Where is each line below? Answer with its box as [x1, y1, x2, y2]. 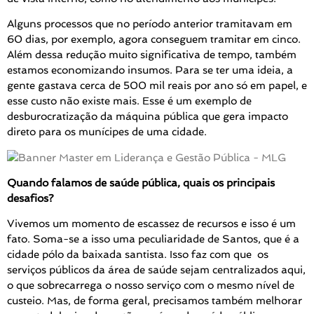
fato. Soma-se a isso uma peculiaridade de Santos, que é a [7, 233, 299, 246]
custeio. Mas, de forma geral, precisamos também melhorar [7, 294, 302, 308]
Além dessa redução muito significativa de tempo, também [7, 48, 296, 62]
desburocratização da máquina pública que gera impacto [7, 110, 288, 123]
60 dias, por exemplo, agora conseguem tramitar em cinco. [7, 33, 301, 46]
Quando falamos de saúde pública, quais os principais [7, 177, 275, 190]
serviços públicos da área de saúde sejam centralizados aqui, [7, 264, 306, 277]
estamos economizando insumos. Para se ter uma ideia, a [7, 64, 293, 77]
